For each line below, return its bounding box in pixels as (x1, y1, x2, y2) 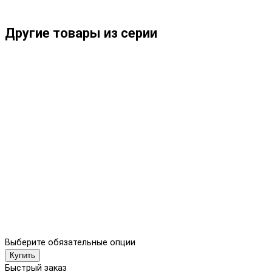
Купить (10, 251, 35, 260)
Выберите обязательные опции (5, 237, 135, 248)
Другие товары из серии (5, 25, 157, 41)
